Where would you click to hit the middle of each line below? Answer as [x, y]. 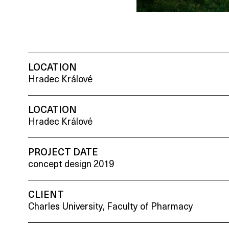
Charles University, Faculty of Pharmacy [111, 207]
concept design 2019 [71, 165]
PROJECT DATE [63, 153]
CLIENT [46, 195]
